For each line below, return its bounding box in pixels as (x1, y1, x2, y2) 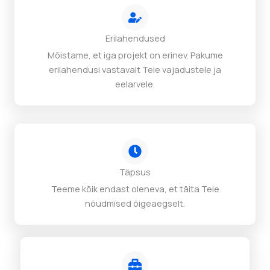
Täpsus (119, 166, 151, 178)
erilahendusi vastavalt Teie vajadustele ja (49, 63, 221, 76)
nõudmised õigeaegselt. (85, 197, 185, 210)
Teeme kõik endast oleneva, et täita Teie (51, 183, 219, 195)
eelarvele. (115, 78, 155, 90)
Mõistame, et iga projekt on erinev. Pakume (47, 49, 223, 61)
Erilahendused (105, 32, 165, 45)
